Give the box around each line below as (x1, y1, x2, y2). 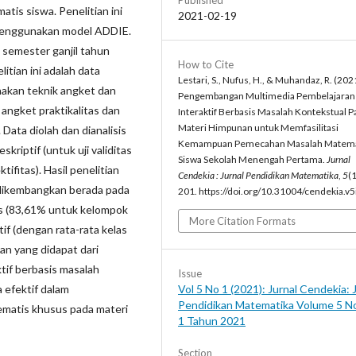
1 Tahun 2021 (178, 314, 246, 328)
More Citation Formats (189, 215, 296, 228)
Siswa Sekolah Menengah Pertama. (178, 153, 327, 166)
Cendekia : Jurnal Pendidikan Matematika (178, 169, 339, 182)
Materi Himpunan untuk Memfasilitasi (178, 122, 339, 134)
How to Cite (178, 58, 234, 72)
